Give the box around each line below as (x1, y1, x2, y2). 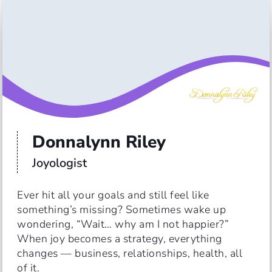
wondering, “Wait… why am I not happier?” (17, 217, 229, 231)
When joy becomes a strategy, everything (17, 231, 225, 246)
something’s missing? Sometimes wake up (17, 202, 229, 217)
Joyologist (32, 155, 87, 171)
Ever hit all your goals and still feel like (17, 188, 212, 202)
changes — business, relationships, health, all (17, 246, 245, 260)
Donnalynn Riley (32, 131, 166, 154)
